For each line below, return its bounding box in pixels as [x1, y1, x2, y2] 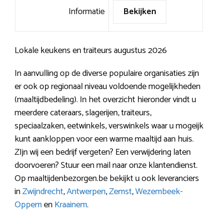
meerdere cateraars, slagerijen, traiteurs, [15, 106, 151, 121]
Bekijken [123, 4, 156, 19]
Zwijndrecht [22, 184, 63, 200]
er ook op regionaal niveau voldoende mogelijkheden [15, 79, 200, 94]
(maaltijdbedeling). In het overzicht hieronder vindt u [15, 92, 196, 108]
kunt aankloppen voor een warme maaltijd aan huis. [15, 132, 194, 147]
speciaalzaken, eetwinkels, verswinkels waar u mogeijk [15, 119, 203, 134]
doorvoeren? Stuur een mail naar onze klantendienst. [15, 158, 198, 173]
